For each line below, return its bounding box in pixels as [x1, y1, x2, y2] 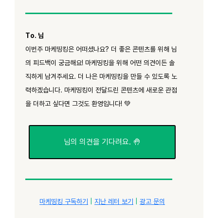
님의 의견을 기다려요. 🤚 [64, 137, 141, 146]
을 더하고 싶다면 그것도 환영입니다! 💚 [25, 99, 131, 108]
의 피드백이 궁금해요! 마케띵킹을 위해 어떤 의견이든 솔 [25, 58, 175, 67]
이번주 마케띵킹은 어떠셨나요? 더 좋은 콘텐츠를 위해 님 [25, 45, 177, 53]
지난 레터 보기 [94, 197, 133, 205]
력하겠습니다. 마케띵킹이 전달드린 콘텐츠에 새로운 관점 [25, 86, 177, 94]
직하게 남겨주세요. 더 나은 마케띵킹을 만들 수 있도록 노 [25, 72, 177, 80]
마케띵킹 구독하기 [39, 197, 88, 205]
